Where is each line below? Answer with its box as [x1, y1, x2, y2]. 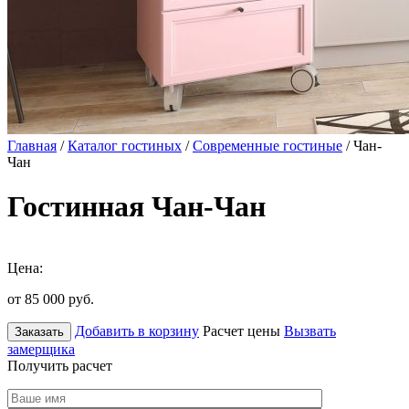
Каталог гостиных [68, 138, 182, 153]
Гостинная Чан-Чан [7, 190, 266, 224]
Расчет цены [203, 322, 280, 339]
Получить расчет [7, 357, 112, 373]
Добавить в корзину [75, 322, 199, 339]
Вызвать [284, 322, 336, 339]
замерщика [7, 341, 75, 357]
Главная [7, 138, 57, 153]
